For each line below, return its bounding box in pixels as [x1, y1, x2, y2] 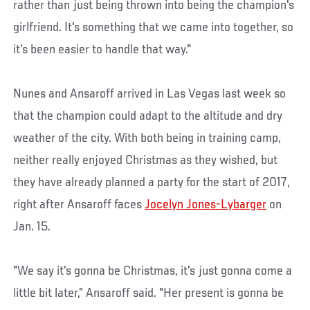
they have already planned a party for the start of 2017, [13, 176, 291, 190]
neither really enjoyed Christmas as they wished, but [13, 154, 278, 168]
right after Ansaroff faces [13, 198, 145, 212]
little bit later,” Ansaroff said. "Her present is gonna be [13, 286, 284, 301]
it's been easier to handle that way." [13, 43, 192, 57]
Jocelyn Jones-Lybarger [145, 198, 267, 212]
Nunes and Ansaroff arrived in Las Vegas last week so [13, 87, 286, 102]
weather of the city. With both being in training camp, [13, 131, 282, 146]
